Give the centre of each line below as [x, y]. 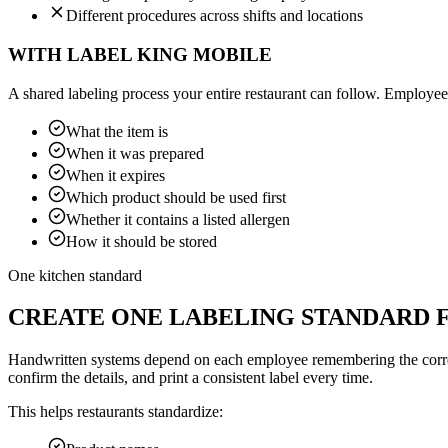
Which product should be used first [176, 197]
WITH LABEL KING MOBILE [140, 54]
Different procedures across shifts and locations [214, 16]
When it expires [115, 175]
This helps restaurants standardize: [115, 412]
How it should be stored [141, 241]
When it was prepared [135, 153]
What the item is [117, 131]
